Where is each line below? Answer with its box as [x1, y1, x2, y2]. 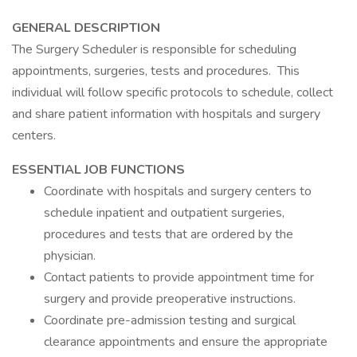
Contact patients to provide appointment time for [44, 269, 314, 286]
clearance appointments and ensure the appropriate [44, 333, 328, 351]
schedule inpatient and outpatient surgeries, [44, 204, 284, 222]
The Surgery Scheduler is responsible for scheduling [12, 41, 296, 58]
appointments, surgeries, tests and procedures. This [12, 62, 300, 80]
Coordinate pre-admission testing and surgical [44, 312, 296, 329]
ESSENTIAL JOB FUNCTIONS [12, 161, 185, 178]
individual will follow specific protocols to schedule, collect [12, 84, 333, 101]
